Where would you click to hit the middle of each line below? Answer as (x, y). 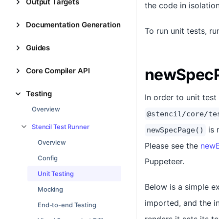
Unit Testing (56, 174)
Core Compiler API (58, 71)
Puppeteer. (164, 161)
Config (48, 158)
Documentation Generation (73, 25)
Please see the (173, 146)
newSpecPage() (175, 130)
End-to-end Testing (67, 205)
